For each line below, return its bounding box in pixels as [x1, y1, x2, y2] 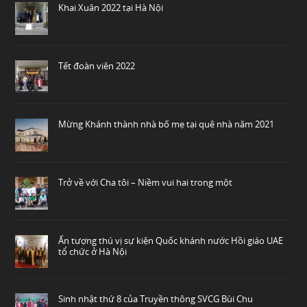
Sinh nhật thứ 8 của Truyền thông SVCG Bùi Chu [58, 292, 254, 305]
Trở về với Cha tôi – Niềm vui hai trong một [58, 175, 233, 188]
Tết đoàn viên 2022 [58, 59, 136, 72]
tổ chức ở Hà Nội [58, 245, 127, 258]
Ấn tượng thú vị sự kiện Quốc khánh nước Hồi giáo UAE [58, 234, 284, 247]
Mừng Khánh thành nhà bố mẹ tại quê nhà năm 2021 [58, 117, 275, 130]
